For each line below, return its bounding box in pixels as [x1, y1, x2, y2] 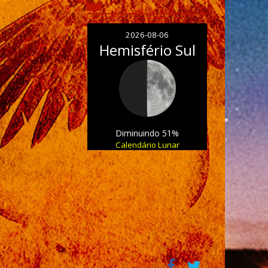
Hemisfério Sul [99, 40, 196, 60]
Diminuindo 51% [115, 127, 179, 139]
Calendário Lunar [115, 139, 179, 150]
